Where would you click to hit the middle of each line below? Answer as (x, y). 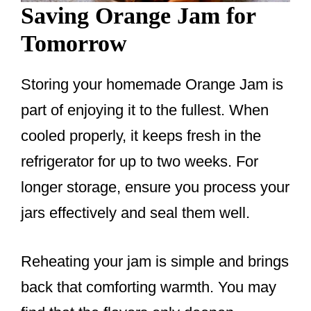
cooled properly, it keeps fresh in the (141, 136)
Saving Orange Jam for (138, 16)
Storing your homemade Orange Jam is (152, 85)
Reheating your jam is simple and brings (155, 262)
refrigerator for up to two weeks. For (140, 162)
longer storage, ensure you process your (155, 187)
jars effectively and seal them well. (135, 213)
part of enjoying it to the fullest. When (145, 110)
